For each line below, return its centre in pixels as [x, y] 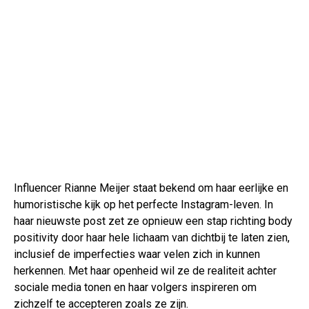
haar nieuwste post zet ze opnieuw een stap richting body [153, 221]
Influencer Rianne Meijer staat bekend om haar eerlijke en [151, 188]
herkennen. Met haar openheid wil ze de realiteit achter [145, 271]
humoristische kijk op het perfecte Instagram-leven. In [143, 205]
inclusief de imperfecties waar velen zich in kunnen [137, 255]
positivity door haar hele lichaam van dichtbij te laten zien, [152, 238]
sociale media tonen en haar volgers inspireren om [135, 288]
